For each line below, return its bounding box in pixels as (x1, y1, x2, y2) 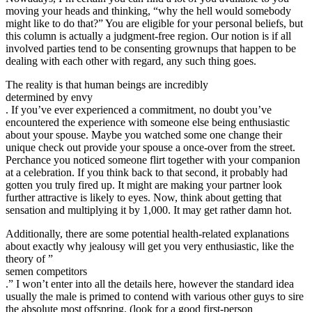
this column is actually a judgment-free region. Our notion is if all (6, 29, 291, 42)
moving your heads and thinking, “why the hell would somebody (6, 4, 291, 17)
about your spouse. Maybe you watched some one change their (6, 128, 282, 141)
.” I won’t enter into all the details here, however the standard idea (6, 277, 294, 290)
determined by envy (6, 91, 93, 103)
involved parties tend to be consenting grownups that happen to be (6, 42, 296, 54)
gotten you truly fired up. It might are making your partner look (6, 178, 282, 191)
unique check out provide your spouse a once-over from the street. (6, 141, 295, 153)
